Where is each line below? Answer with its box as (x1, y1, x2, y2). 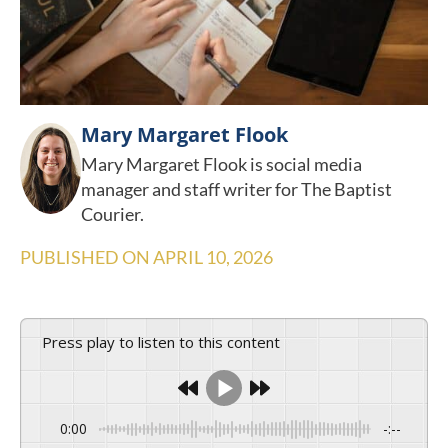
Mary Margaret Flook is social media (80, 153, 362, 176)
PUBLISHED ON (20, 246, 153, 269)
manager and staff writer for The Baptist (80, 178, 392, 201)
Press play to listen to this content (52, 332, 280, 353)
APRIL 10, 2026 (153, 246, 273, 269)
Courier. (80, 203, 144, 226)
